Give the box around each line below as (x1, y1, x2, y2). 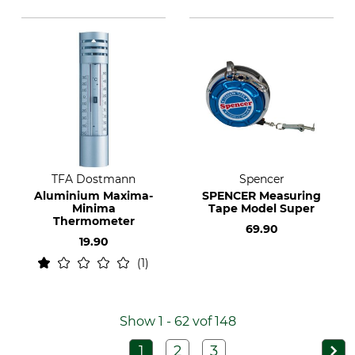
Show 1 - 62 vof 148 (119, 314, 236, 329)
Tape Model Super (208, 201, 315, 216)
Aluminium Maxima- (34, 189, 153, 203)
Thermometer (52, 214, 135, 228)
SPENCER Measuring (202, 189, 321, 203)
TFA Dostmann (52, 172, 136, 186)
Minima (71, 201, 116, 216)
